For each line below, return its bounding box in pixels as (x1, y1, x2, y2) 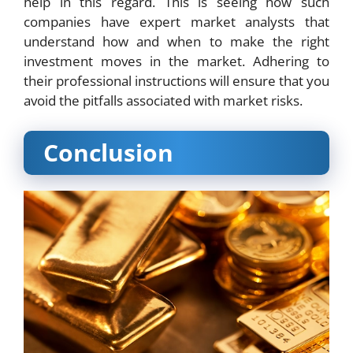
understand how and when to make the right (24, 32, 329, 51)
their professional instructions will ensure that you (24, 72, 329, 91)
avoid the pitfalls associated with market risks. (24, 91, 303, 110)
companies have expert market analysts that (24, 13, 329, 32)
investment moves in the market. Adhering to (24, 52, 329, 71)
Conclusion (43, 136, 173, 169)
